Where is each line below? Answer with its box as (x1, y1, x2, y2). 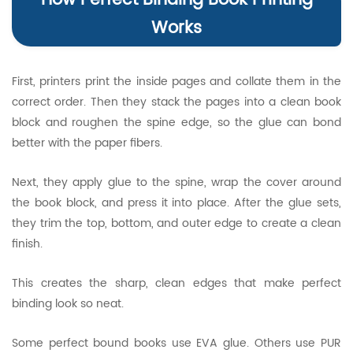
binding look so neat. (12, 295, 124, 313)
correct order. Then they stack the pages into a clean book (12, 93, 341, 111)
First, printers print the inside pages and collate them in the (12, 72, 341, 91)
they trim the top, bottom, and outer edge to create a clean (12, 214, 341, 232)
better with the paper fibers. (12, 134, 162, 152)
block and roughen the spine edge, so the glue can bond (12, 113, 341, 132)
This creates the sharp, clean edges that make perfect (12, 274, 341, 292)
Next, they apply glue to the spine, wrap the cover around (12, 173, 341, 191)
